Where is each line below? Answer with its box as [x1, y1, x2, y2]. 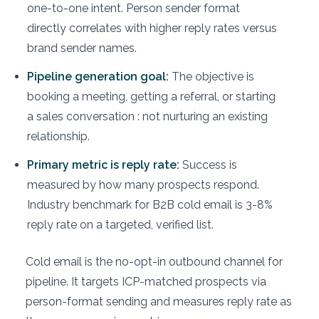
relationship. [27, 130, 90, 143]
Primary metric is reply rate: [27, 158, 179, 172]
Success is [179, 158, 237, 172]
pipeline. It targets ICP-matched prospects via [26, 275, 266, 288]
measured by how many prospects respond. [27, 178, 259, 192]
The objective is [169, 70, 254, 83]
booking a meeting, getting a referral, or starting [27, 90, 276, 103]
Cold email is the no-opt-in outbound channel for [26, 255, 283, 268]
